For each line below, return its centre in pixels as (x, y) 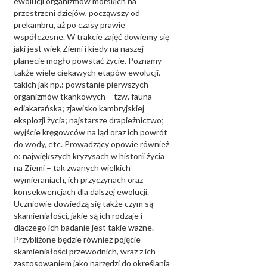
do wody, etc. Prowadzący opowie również (91, 144)
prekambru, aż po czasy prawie (69, 25)
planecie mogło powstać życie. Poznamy (88, 60)
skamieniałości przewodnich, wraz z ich (85, 251)
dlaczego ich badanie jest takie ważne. (84, 227)
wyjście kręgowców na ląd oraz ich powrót (91, 132)
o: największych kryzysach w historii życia (89, 156)
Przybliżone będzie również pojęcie (77, 239)
